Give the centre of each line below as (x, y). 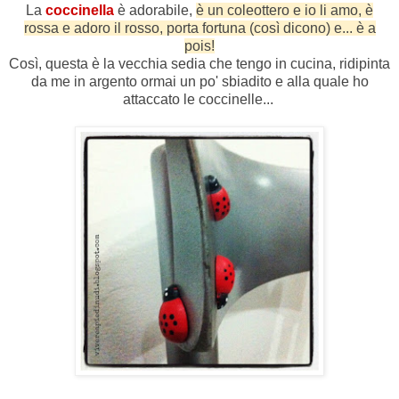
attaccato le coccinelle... (199, 100)
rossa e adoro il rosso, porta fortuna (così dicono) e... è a (199, 28)
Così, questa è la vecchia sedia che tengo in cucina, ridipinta (199, 64)
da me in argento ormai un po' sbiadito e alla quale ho (199, 82)
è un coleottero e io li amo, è (285, 11)
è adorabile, (157, 11)
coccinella (81, 11)
